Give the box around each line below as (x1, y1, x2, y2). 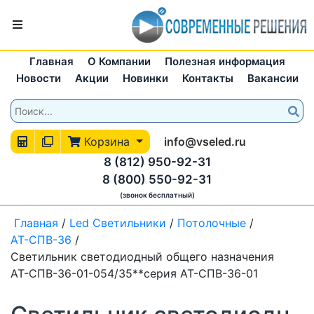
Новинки (122, 71, 168, 85)
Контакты (182, 71, 233, 85)
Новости (15, 71, 61, 85)
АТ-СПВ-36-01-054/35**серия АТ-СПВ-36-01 (11, 266, 258, 280)
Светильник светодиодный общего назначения (11, 249, 274, 264)
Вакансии (247, 71, 299, 85)
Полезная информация (164, 55, 285, 68)
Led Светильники (69, 215, 166, 230)
